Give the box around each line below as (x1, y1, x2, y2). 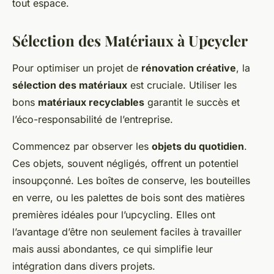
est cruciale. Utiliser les (127, 79, 237, 92)
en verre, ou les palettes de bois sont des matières (12, 191, 245, 204)
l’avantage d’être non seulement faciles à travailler (12, 226, 242, 239)
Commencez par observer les (12, 140, 152, 153)
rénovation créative (141, 62, 236, 75)
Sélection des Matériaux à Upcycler (12, 31, 248, 51)
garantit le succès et (144, 96, 240, 109)
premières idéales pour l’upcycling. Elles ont (12, 209, 215, 221)
